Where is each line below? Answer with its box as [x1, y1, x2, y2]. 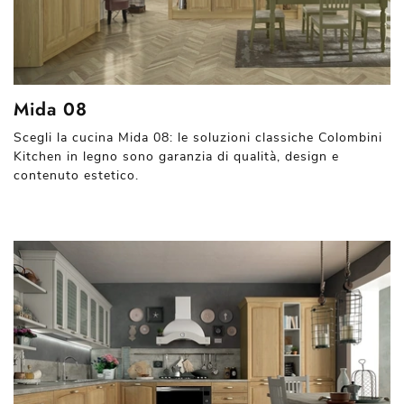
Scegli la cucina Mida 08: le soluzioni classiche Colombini [14, 128, 382, 146]
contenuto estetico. [14, 166, 139, 184]
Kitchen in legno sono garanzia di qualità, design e [14, 147, 339, 165]
